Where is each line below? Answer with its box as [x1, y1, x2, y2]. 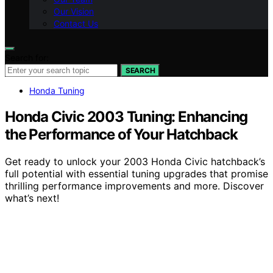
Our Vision [54, 6, 94, 16]
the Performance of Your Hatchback [5, 125, 238, 143]
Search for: [5, 52, 49, 63]
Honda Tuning [29, 85, 85, 96]
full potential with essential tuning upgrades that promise [5, 167, 268, 180]
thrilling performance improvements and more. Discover [5, 179, 264, 192]
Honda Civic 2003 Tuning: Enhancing [5, 107, 248, 126]
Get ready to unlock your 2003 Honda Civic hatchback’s [5, 155, 265, 168]
